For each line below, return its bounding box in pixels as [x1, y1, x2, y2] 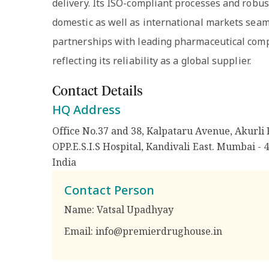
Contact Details [52, 85, 143, 98]
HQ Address [52, 101, 121, 118]
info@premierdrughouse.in [95, 225, 223, 238]
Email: [64, 225, 96, 238]
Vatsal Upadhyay [97, 203, 174, 216]
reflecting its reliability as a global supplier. [52, 54, 251, 67]
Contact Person [64, 182, 154, 198]
